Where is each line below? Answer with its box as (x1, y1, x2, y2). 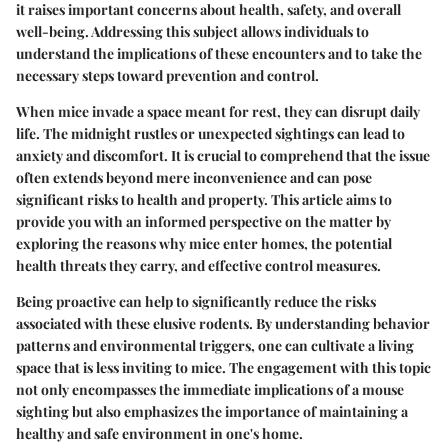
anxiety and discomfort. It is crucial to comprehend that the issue (16, 146, 430, 166)
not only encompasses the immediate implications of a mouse (16, 380, 404, 400)
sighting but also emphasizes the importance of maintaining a (16, 402, 408, 422)
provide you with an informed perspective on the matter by (16, 212, 391, 232)
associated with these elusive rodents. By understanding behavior (16, 314, 430, 334)
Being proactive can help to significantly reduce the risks (16, 292, 376, 312)
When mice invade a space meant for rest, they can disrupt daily (16, 102, 420, 122)
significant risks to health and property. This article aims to (16, 190, 392, 210)
